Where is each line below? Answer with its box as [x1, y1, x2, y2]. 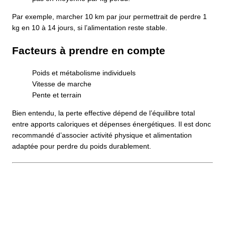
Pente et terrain [32, 91, 81, 99]
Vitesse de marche [32, 80, 91, 88]
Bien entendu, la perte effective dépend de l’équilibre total [12, 109, 195, 118]
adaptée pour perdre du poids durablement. [12, 142, 151, 151]
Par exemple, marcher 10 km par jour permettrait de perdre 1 [12, 13, 207, 21]
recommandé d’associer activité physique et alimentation [12, 131, 192, 140]
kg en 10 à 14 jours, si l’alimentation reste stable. [12, 24, 167, 32]
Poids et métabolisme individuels [32, 69, 136, 77]
